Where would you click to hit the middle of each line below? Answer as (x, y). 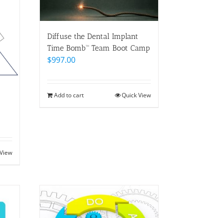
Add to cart (69, 95)
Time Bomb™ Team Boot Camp (99, 48)
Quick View (136, 95)
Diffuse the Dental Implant (93, 36)
